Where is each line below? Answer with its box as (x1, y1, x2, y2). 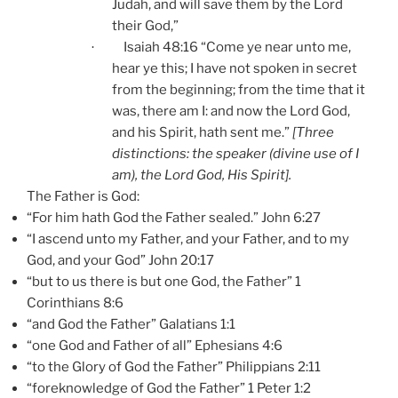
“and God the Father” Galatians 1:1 (27, 316, 235, 333)
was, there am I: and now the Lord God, (112, 103, 350, 120)
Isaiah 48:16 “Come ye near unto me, (123, 39, 351, 56)
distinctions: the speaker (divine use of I (112, 146, 359, 163)
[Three (292, 124, 334, 141)
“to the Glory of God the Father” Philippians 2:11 (27, 359, 321, 376)
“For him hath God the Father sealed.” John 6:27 (27, 210, 321, 227)
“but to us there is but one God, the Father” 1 (27, 274, 301, 291)
